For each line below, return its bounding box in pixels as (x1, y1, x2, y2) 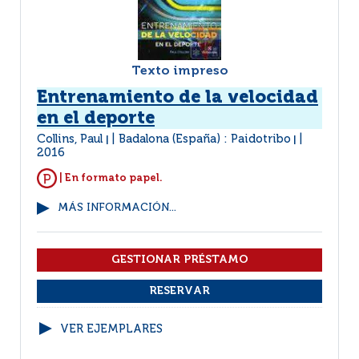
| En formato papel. (57, 172, 163, 184)
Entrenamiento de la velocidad (37, 89, 318, 107)
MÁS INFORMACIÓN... (58, 203, 176, 213)
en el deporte (37, 110, 155, 127)
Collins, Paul (37, 134, 106, 145)
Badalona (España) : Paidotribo (119, 134, 291, 145)
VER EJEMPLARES (60, 324, 163, 335)
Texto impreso (131, 65, 228, 78)
